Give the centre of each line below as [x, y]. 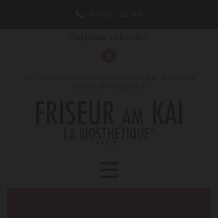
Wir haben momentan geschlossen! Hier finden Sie [109, 77]
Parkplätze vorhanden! [109, 37]
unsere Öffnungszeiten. [109, 86]
